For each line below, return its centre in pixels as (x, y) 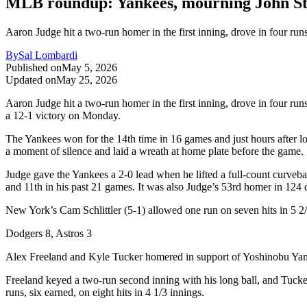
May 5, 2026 (89, 67)
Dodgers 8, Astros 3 (49, 233)
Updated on (31, 79)
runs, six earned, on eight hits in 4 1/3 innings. (105, 292)
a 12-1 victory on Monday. (63, 115)
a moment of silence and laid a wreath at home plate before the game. (155, 151)
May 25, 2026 (87, 79)
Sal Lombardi (48, 55)
